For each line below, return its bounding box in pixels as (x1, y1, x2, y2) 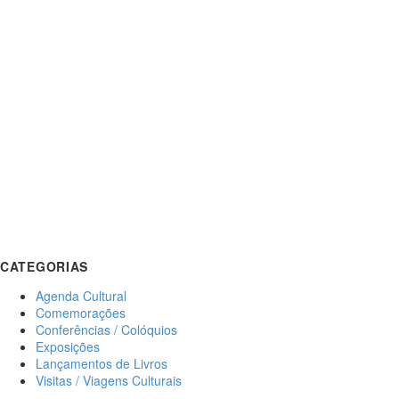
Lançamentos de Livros (36, 354, 167, 372)
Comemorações (36, 304, 126, 322)
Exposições (36, 338, 100, 355)
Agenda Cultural (36, 287, 126, 305)
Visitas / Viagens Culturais (36, 371, 182, 389)
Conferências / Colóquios (36, 321, 177, 338)
